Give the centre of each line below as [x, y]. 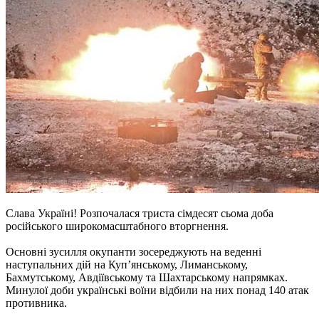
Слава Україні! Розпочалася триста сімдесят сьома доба [140, 213]
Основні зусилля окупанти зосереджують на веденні [134, 251]
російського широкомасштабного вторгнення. [117, 226]
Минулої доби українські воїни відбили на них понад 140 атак [157, 290]
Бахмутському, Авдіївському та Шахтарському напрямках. [147, 277]
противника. [36, 303]
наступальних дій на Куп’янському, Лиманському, [127, 264]
